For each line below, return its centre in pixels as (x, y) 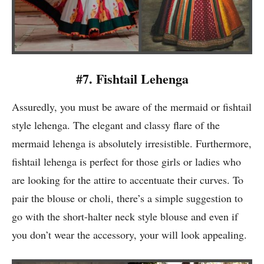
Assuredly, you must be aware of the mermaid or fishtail (132, 107)
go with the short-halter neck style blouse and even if (125, 217)
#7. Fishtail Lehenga (132, 79)
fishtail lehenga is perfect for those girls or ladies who (126, 162)
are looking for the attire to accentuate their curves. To (128, 180)
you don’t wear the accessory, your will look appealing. (129, 235)
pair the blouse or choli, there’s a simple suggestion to (127, 198)
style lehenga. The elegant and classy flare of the (116, 125)
